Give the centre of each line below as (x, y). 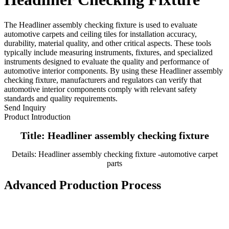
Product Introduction (37, 117)
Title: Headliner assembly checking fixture (114, 135)
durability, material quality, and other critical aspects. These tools (108, 43)
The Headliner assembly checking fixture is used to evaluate (101, 25)
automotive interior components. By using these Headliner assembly (113, 71)
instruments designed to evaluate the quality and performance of (107, 61)
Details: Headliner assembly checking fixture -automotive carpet (114, 154)
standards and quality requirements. (61, 98)
